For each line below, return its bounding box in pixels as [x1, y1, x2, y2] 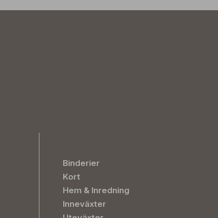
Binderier [63, 158, 100, 168]
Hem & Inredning [63, 185, 129, 195]
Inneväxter [63, 199, 106, 209]
